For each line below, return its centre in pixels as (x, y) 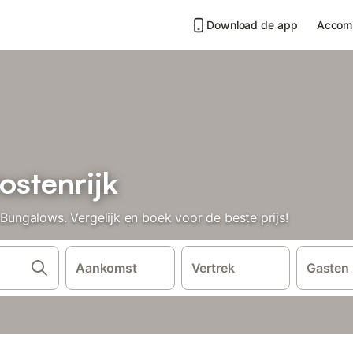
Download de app (252, 25)
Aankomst (106, 268)
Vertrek (213, 268)
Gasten (328, 268)
